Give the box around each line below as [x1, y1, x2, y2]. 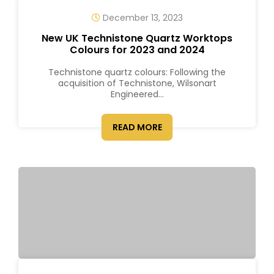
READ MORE [112, 121, 162, 133]
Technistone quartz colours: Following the [48, 66, 226, 78]
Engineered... [110, 88, 164, 100]
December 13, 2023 [100, 12, 183, 24]
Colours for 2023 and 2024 [69, 43, 205, 57]
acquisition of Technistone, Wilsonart [57, 77, 217, 89]
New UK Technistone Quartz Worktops [42, 31, 232, 45]
